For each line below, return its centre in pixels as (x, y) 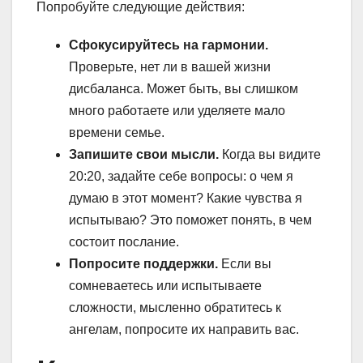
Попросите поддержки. (143, 264)
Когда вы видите (270, 155)
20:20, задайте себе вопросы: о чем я (181, 177)
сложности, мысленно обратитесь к (175, 308)
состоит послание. (124, 242)
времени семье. (117, 133)
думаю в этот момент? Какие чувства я (186, 199)
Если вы (245, 264)
